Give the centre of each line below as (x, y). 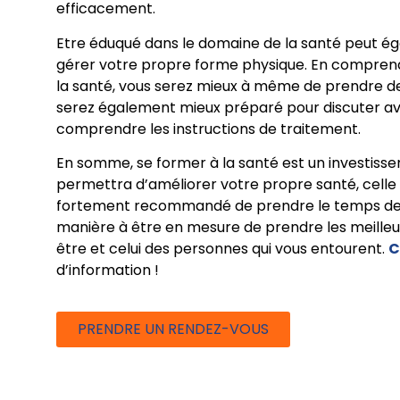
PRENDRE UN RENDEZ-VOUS (173, 329)
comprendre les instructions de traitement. (208, 129)
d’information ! (107, 271)
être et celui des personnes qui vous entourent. (222, 249)
